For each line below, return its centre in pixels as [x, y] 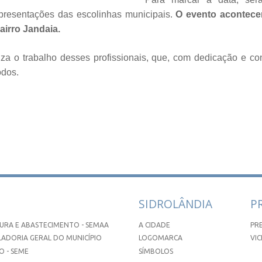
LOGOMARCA [161, 238]
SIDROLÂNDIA [176, 204]
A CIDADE [155, 225]
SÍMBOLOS [156, 251]
